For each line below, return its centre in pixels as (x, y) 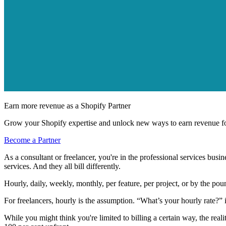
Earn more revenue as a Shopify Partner (67, 106)
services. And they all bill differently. (62, 166)
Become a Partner (32, 140)
